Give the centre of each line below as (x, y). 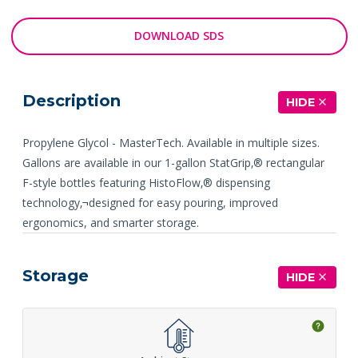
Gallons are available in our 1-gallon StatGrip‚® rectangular (173, 162)
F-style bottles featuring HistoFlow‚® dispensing (146, 182)
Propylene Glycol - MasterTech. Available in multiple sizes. (171, 142)
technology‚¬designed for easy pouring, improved (150, 202)
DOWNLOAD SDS (179, 36)
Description (71, 100)
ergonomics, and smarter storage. (110, 222)
